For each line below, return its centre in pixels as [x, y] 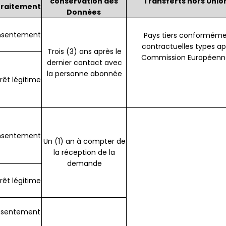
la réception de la [84, 153]
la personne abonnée [84, 74]
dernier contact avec [84, 63]
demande [84, 164]
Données [84, 12]
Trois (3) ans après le [84, 52]
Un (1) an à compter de [84, 142]
